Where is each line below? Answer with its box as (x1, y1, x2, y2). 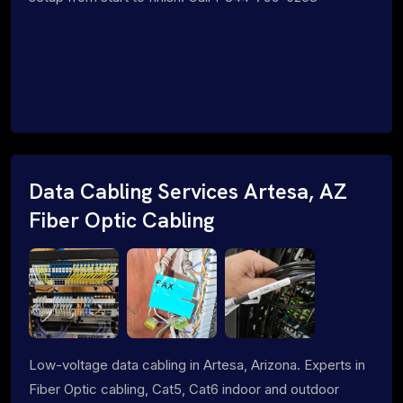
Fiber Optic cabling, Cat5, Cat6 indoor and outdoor (29, 380, 339, 398)
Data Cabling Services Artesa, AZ (29, 177, 347, 205)
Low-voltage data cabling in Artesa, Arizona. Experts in (29, 355, 365, 373)
